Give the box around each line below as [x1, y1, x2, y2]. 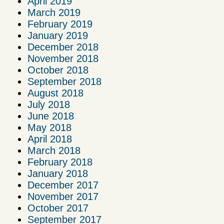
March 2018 [27, 145, 80, 156]
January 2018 [27, 168, 88, 179]
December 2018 [27, 41, 98, 53]
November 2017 [27, 191, 98, 202]
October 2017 [27, 202, 88, 214]
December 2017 [27, 179, 98, 191]
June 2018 [27, 110, 74, 122]
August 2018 [27, 87, 83, 99]
